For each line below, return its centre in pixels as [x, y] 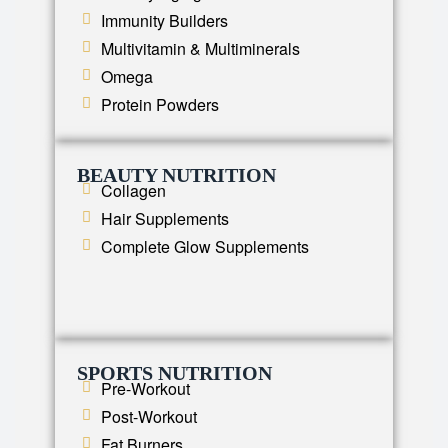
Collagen [133, 191]
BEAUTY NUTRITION [176, 175]
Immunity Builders [164, 21]
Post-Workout [148, 417]
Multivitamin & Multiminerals [200, 49]
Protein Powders [159, 105]
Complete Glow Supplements [204, 247]
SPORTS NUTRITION [174, 373]
